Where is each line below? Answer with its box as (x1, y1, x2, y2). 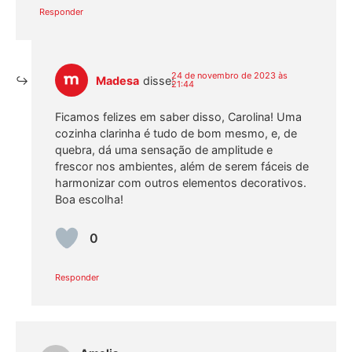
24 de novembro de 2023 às (170, 70, 288, 82)
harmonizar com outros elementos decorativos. (55, 175, 306, 189)
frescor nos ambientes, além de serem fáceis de (55, 159, 309, 173)
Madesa (96, 73, 139, 87)
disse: (143, 73, 174, 87)
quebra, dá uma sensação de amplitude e (55, 142, 273, 156)
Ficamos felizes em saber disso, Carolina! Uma (55, 109, 302, 123)
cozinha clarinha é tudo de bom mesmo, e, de (55, 126, 297, 140)
